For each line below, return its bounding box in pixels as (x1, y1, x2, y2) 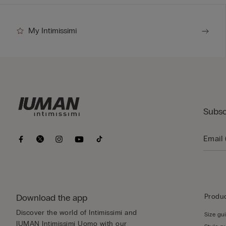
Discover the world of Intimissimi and (16, 208, 137, 217)
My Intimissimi (28, 26, 77, 36)
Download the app (16, 192, 87, 204)
